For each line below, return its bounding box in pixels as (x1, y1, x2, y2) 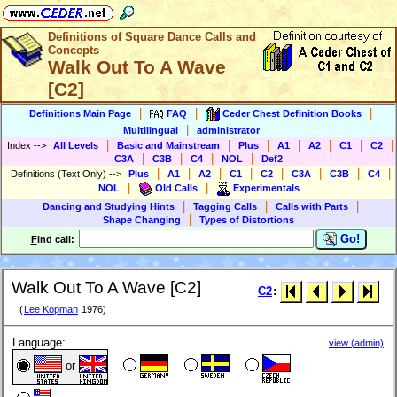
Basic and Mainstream (117, 140, 220, 151)
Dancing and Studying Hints (43, 201, 175, 212)
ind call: (36, 234, 77, 245)
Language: (12, 336, 66, 350)
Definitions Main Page (29, 107, 131, 119)
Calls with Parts (276, 201, 348, 212)
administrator (197, 125, 260, 136)
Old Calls (154, 182, 198, 193)
